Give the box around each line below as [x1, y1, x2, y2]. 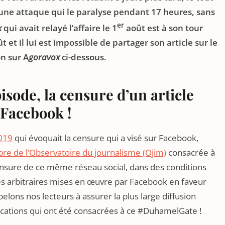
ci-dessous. [62, 51, 106, 63]
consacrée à [166, 146, 215, 158]
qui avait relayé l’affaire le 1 [2, 22, 117, 34]
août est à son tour [124, 22, 203, 34]
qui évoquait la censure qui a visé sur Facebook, [13, 132, 198, 144]
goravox [29, 51, 62, 63]
